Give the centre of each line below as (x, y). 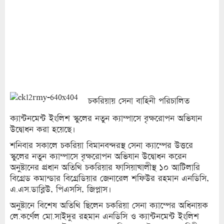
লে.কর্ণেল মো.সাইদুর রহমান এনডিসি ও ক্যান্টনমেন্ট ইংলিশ (104, 216)
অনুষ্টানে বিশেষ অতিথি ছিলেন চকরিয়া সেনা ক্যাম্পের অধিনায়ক (109, 205)
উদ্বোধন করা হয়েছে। (43, 129)
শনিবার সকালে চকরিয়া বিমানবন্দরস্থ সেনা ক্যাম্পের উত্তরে (101, 145)
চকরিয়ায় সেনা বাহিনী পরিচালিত (139, 100)
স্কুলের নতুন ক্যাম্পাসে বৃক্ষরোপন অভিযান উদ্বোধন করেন (98, 156)
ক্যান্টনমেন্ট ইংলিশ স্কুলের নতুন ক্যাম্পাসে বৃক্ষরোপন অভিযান (106, 118)
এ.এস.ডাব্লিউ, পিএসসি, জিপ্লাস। (61, 189)
